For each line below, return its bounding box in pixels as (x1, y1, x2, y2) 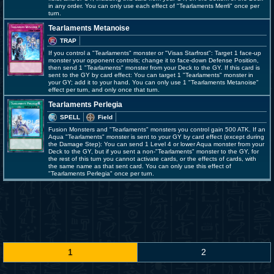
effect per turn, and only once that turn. (48, 86, 160, 93)
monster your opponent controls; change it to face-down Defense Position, (48, 57, 259, 64)
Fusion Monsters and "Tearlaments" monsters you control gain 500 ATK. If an (48, 126, 265, 133)
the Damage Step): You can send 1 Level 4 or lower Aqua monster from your (48, 141, 264, 147)
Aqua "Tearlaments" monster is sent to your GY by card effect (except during (48, 133, 264, 140)
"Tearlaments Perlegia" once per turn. (48, 170, 154, 177)
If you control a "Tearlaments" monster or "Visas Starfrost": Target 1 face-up (48, 50, 261, 56)
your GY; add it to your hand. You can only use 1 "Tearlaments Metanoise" (48, 79, 259, 86)
